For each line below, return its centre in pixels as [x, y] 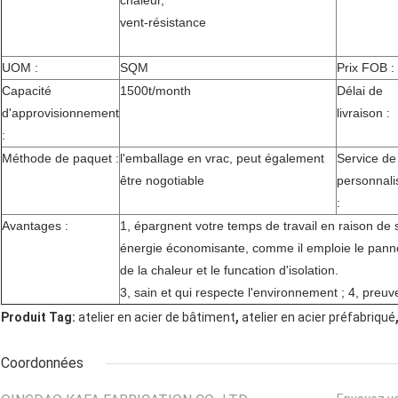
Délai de [360, 91]
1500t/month [155, 91]
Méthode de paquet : [60, 159]
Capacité [27, 91]
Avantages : [35, 226]
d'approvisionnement [60, 113]
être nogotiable [162, 181]
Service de [366, 159]
